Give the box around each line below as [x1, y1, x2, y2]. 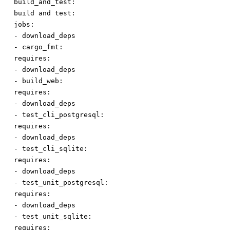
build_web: [22, 77, 63, 85]
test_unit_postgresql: [22, 179, 108, 187]
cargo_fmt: [22, 43, 63, 51]
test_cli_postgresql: [22, 111, 104, 119]
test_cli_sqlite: [22, 145, 88, 153]
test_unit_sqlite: [22, 213, 92, 221]
